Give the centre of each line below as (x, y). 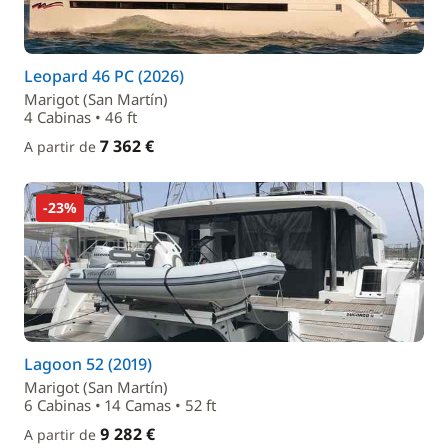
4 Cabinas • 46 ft (80, 117)
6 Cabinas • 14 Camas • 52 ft (120, 405)
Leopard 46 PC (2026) (104, 76)
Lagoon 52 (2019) (88, 364)
